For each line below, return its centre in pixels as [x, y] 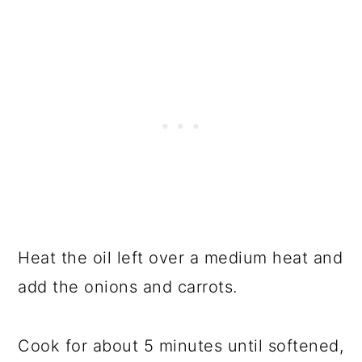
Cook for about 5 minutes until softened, [181, 345]
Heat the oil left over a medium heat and [181, 257]
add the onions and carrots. [128, 286]
